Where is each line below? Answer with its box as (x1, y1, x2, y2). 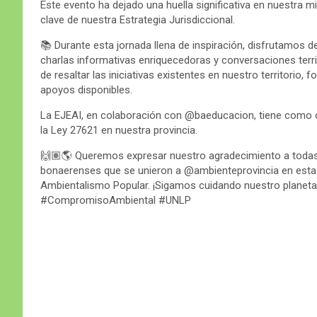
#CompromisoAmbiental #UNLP (40, 193, 191, 207)
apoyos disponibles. (40, 83, 132, 96)
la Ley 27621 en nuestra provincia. (40, 123, 197, 137)
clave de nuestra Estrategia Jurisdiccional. (40, 13, 235, 26)
